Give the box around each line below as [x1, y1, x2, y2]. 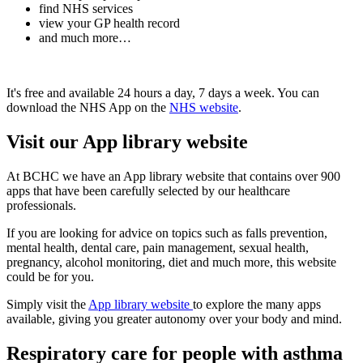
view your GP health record [39, 16, 180, 31]
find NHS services [39, 2, 133, 16]
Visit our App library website [6, 131, 248, 153]
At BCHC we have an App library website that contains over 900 [6, 169, 340, 184]
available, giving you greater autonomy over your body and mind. [6, 312, 342, 327]
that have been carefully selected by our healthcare [33, 184, 290, 199]
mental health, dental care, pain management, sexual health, [6, 241, 309, 255]
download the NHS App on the [6, 100, 169, 115]
